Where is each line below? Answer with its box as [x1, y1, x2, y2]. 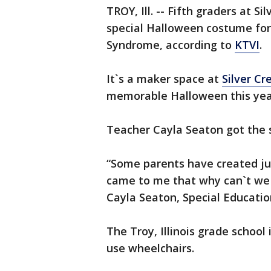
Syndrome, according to [106, 38, 235, 52]
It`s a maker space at [106, 71, 222, 86]
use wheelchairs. [106, 241, 194, 255]
